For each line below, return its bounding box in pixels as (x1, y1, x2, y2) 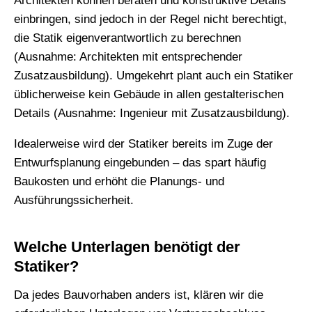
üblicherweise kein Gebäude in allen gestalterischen (14, 88, 283, 102)
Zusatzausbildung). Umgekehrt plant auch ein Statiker (14, 69, 293, 83)
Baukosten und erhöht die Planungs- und (14, 175, 224, 189)
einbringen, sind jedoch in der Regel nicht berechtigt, (14, 13, 287, 26)
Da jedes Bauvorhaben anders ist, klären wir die (14, 288, 263, 302)
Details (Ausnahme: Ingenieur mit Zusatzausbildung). (14, 107, 290, 120)
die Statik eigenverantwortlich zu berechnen (14, 31, 241, 45)
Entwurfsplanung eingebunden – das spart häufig (14, 156, 266, 170)
